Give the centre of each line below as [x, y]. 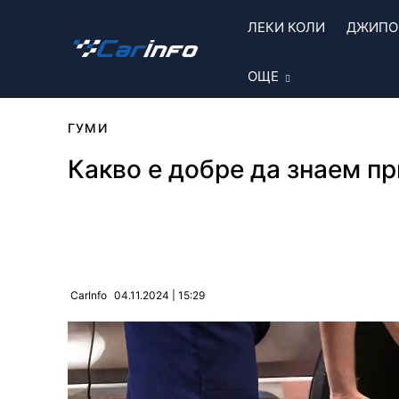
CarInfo [89, 295]
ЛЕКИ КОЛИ [286, 27]
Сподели [134, 232]
